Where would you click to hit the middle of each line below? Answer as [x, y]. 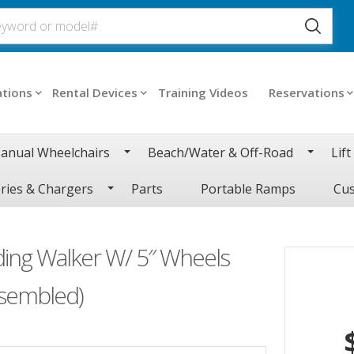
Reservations [306, 92]
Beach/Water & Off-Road [220, 152]
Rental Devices [95, 92]
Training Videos [203, 92]
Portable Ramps [248, 188]
